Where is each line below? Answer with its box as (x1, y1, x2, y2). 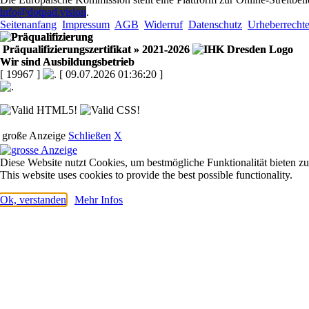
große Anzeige (2, 130, 66, 142)
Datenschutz (188, 19, 242, 31)
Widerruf (144, 19, 183, 31)
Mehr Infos (74, 194, 123, 206)
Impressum (62, 19, 110, 31)
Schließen (68, 130, 111, 142)
